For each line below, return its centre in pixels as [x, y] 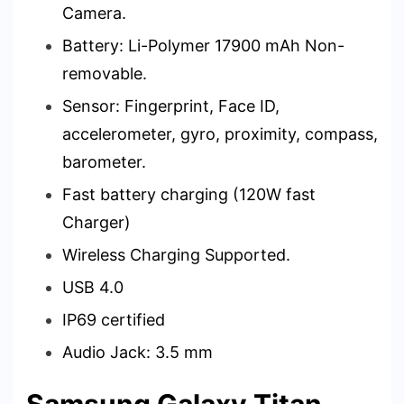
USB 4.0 [93, 287]
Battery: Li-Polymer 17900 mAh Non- [203, 45]
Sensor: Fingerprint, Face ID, [171, 106]
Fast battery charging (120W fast [189, 194]
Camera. [94, 13]
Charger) [96, 222]
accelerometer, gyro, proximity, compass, [220, 133]
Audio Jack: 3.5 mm [138, 352]
